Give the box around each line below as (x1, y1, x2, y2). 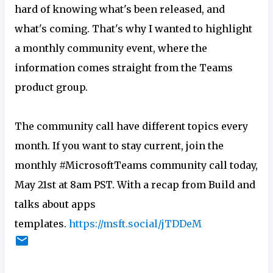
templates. (15, 218, 69, 230)
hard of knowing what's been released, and (15, 3, 225, 15)
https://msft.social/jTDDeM (69, 218, 202, 230)
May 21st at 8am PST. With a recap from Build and (15, 179, 255, 191)
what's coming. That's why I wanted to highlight (15, 23, 252, 35)
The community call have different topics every (15, 120, 248, 132)
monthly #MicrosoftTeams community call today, (15, 159, 258, 171)
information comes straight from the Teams (15, 62, 233, 74)
